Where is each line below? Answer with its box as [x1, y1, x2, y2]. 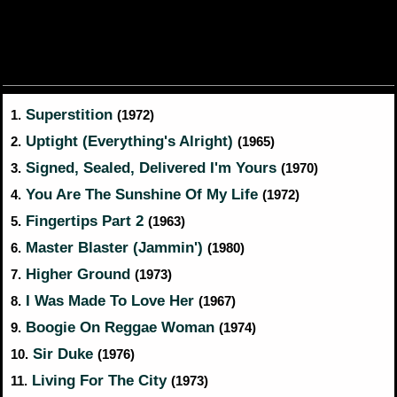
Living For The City [27, 371, 171, 389]
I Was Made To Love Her [21, 292, 198, 309]
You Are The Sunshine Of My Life [21, 185, 262, 203]
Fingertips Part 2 [21, 212, 148, 230]
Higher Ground [21, 265, 135, 283]
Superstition [21, 105, 117, 123]
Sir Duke [28, 345, 97, 362]
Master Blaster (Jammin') [21, 238, 207, 256]
